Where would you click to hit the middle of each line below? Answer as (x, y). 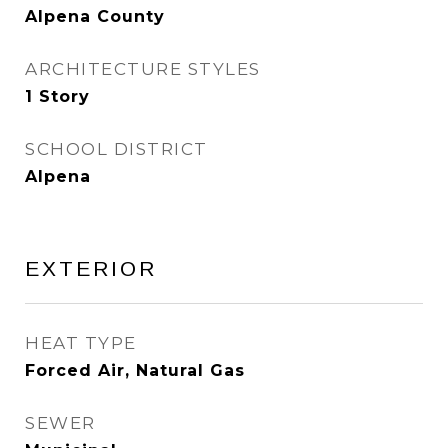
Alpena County (95, 16)
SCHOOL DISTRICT (116, 149)
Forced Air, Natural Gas (135, 370)
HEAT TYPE (81, 343)
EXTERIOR (91, 268)
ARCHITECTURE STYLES (143, 69)
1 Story (57, 96)
